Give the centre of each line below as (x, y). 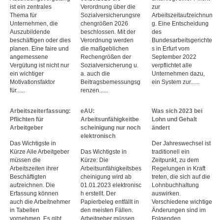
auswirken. (166, 193)
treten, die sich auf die (181, 177)
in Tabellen (25, 210)
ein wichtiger (27, 73)
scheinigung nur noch (111, 127)
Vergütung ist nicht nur (40, 65)
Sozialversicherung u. (110, 65)
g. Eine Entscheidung (180, 23)
